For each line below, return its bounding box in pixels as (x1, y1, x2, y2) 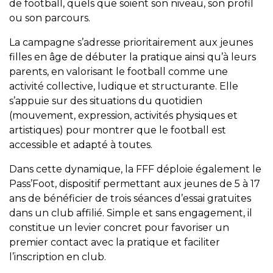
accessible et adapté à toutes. (9, 139, 152, 151)
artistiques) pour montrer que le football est (9, 124, 226, 136)
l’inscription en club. (9, 251, 106, 263)
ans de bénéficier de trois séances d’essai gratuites (9, 193, 251, 204)
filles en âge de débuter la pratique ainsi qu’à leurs (9, 51, 256, 63)
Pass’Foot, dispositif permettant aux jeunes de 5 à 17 (9, 178, 260, 190)
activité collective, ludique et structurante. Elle (9, 80, 238, 92)
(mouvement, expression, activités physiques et (9, 110, 238, 121)
